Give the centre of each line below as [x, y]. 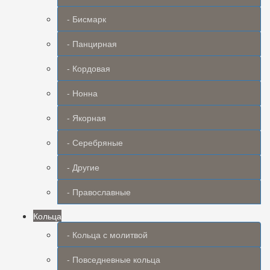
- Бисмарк [86, 19]
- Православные [99, 192]
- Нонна [82, 93]
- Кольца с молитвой [107, 234]
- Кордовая [89, 68]
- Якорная [86, 118]
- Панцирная [92, 43]
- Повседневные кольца [114, 259]
